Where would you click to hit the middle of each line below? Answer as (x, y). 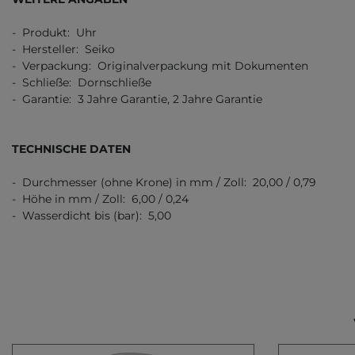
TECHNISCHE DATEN (71, 149)
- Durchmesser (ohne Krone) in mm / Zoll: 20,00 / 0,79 (164, 183)
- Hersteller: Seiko (63, 50)
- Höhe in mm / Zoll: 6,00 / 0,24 (100, 199)
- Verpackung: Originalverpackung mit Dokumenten (160, 66)
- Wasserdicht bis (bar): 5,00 (92, 216)
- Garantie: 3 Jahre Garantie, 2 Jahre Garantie (137, 99)
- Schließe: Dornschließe (82, 83)
